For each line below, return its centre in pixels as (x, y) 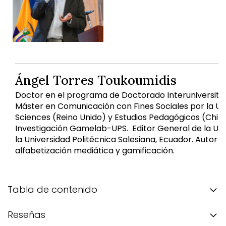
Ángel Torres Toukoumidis (96, 80)
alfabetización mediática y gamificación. (95, 150)
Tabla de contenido (52, 189)
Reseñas (26, 214)
